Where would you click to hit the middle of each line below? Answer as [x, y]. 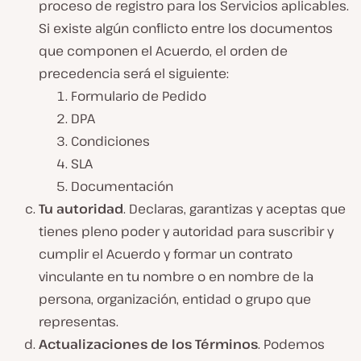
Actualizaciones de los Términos [148, 344]
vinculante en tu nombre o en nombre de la [176, 276]
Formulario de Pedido [139, 95]
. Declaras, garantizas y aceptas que [234, 208]
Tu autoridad [81, 208]
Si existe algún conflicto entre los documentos [186, 28]
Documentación [122, 186]
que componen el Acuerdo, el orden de [163, 50]
